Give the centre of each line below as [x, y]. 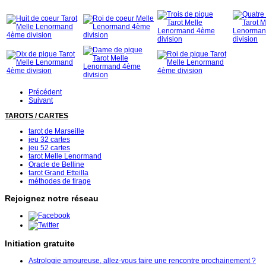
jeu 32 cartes [49, 140]
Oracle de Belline [56, 165]
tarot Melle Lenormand [65, 156]
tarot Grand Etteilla [58, 173]
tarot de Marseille [56, 132]
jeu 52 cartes [49, 148]
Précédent [45, 92]
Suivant [41, 101]
